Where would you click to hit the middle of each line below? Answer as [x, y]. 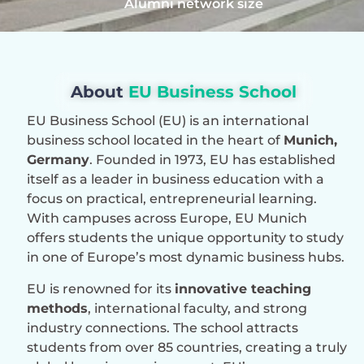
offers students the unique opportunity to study [185, 238]
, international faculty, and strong [197, 308]
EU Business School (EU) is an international [168, 121]
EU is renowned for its [101, 288]
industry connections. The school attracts [162, 327]
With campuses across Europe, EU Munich [167, 219]
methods [57, 308]
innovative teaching [243, 288]
